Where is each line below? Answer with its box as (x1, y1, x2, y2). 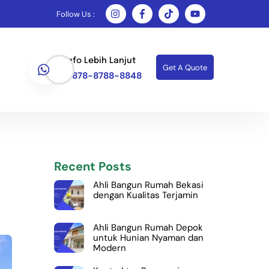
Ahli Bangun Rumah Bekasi (92, 178, 204, 191)
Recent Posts (53, 158, 131, 174)
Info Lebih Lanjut (65, 56, 136, 65)
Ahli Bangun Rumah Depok (92, 222, 203, 234)
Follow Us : (56, 9, 95, 19)
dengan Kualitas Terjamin (92, 189, 198, 201)
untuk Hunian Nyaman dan (92, 232, 204, 244)
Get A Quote (163, 62, 208, 73)
